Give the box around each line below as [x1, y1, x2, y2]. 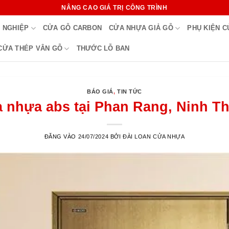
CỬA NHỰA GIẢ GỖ [109, 24, 173, 32]
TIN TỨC [117, 88, 142, 95]
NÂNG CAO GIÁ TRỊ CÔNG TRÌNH [61, 4, 168, 11]
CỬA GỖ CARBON [42, 24, 102, 32]
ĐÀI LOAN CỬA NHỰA [122, 133, 185, 140]
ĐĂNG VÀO [44, 133, 78, 140]
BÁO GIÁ [87, 88, 113, 95]
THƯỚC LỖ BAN [76, 44, 130, 52]
